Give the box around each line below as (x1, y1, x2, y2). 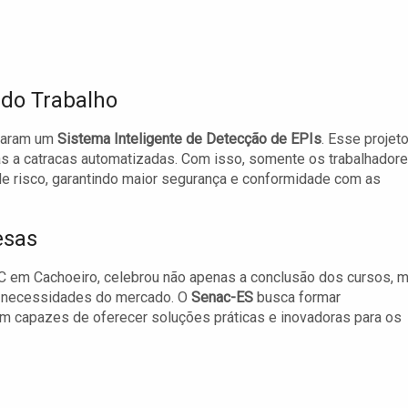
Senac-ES (191, 289, 253, 307)
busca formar (253, 289, 341, 307)
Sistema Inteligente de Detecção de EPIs (57, 130, 321, 148)
